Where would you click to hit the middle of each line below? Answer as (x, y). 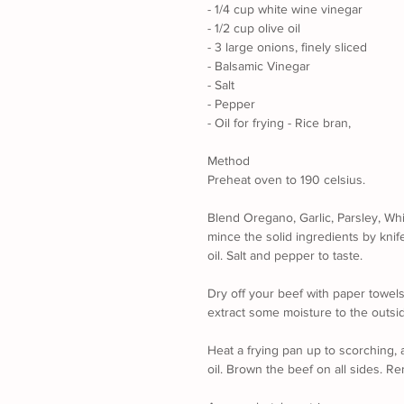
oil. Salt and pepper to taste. (285, 256)
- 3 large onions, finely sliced (287, 47)
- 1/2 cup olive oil (254, 28)
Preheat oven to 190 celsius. (286, 180)
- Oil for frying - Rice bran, (281, 123)
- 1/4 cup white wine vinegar (285, 9)
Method (229, 161)
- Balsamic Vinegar (259, 66)
